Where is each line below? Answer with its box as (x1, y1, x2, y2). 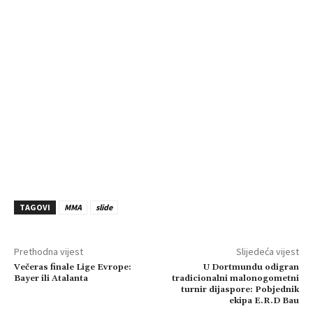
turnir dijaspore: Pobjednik (180, 284, 299, 296)
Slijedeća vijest (235, 245, 299, 259)
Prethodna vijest (14, 245, 83, 259)
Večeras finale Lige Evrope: (14, 262, 131, 273)
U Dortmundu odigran (203, 262, 299, 273)
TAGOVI (20, 202, 50, 213)
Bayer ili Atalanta (14, 273, 88, 284)
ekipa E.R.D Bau (228, 296, 299, 307)
